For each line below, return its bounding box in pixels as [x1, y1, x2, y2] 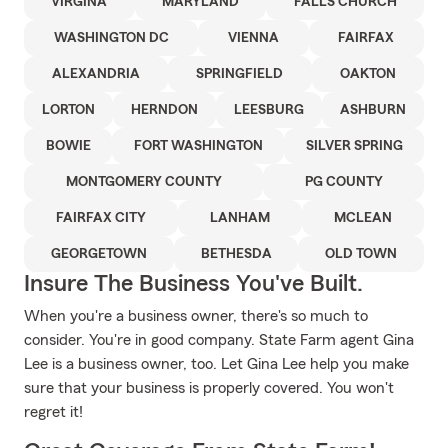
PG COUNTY [304, 175, 383, 189]
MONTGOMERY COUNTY [65, 175, 222, 189]
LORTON [42, 103, 95, 117]
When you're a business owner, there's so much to [24, 308, 368, 324]
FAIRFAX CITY [56, 211, 146, 225]
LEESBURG [234, 103, 304, 117]
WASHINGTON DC [53, 31, 169, 45]
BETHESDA [200, 247, 272, 261]
